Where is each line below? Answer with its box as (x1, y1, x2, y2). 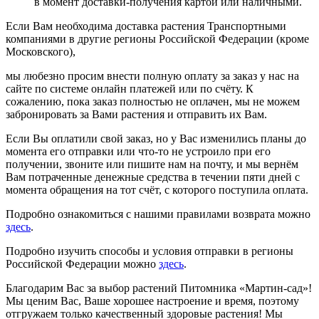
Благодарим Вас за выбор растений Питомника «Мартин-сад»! (6, 281, 312, 294)
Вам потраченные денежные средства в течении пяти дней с (6, 170, 300, 183)
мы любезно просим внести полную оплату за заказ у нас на (6, 69, 299, 82)
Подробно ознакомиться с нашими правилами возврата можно (6, 207, 310, 220)
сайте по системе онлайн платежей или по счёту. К (6, 82, 253, 95)
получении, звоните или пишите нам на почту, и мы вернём (6, 157, 298, 170)
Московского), (6, 45, 75, 58)
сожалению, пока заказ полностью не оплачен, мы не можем (6, 95, 300, 108)
